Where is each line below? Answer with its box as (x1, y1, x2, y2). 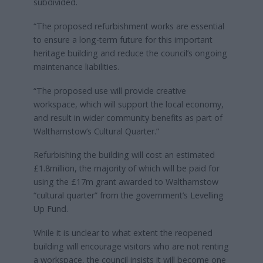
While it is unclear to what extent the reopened (33, 227, 213, 239)
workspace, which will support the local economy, (33, 98, 224, 110)
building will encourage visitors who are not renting (33, 241, 229, 252)
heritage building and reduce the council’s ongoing (33, 47, 227, 59)
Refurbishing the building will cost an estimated (33, 149, 215, 161)
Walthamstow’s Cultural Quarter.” (33, 125, 159, 137)
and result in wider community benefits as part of (33, 112, 222, 123)
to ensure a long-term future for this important (33, 33, 213, 45)
